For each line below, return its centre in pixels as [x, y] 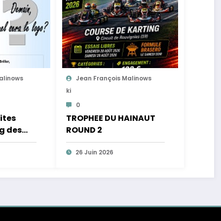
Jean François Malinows [113, 78]
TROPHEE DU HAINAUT [110, 118]
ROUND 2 [84, 130]
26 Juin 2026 [94, 152]
